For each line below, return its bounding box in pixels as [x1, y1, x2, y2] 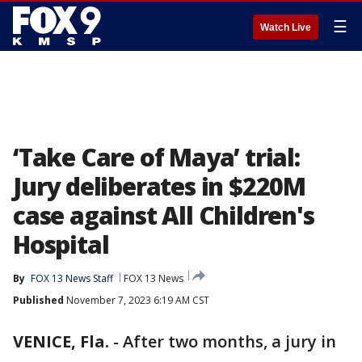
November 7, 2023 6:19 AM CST [64, 293, 209, 307]
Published [13, 293, 64, 307]
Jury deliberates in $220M [13, 170, 305, 203]
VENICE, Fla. [13, 330, 109, 352]
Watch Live [260, 22, 311, 33]
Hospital [13, 228, 109, 261]
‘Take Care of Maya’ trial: [13, 141, 300, 174]
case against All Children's [13, 199, 314, 232]
